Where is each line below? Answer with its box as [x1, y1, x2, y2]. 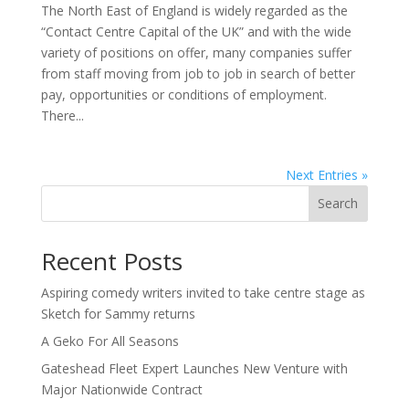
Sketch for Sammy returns [40, 304, 195, 322]
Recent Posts [40, 244, 183, 278]
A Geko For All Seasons [40, 331, 179, 350]
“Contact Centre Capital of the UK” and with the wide [40, 22, 351, 40]
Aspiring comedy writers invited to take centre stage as [40, 283, 365, 301]
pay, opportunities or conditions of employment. [40, 85, 327, 103]
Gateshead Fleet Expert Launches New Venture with [40, 359, 348, 377]
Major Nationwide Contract [40, 380, 203, 398]
